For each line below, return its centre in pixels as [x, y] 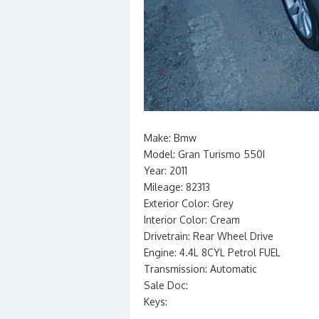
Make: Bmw [170, 138]
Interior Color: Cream [192, 220]
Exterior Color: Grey [189, 203]
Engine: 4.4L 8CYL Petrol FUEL [212, 252]
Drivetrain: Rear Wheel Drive [209, 236]
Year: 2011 [166, 171]
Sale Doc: [166, 285]
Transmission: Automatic [200, 269]
